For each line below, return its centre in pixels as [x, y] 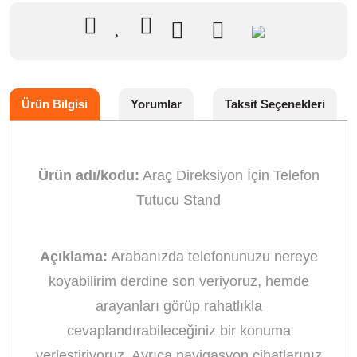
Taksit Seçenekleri [275, 104]
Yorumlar [156, 104]
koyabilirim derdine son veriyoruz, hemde [178, 281]
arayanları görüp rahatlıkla [178, 306]
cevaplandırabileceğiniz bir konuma [178, 331]
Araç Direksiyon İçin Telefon [229, 175]
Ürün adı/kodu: [88, 175]
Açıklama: [73, 257]
